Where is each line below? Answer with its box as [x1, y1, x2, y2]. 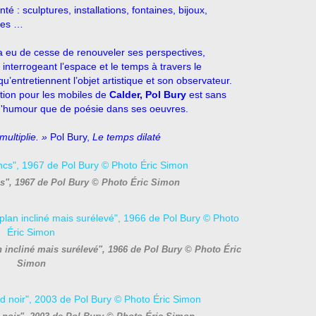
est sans [186, 89, 226, 100]
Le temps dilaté [92, 131, 161, 142]
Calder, [109, 89, 142, 100]
